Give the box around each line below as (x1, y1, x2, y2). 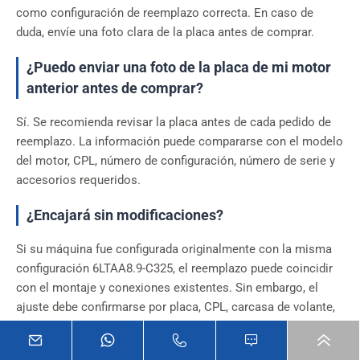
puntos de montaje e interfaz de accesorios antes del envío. (16, 319, 337, 333)
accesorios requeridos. (16, 173, 141, 187)
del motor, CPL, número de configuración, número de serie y (16, 153, 335, 168)
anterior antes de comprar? (27, 79, 203, 96)
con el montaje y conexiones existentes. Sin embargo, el (16, 280, 318, 295)
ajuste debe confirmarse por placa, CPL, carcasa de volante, (16, 300, 335, 314)
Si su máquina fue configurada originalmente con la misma (16, 242, 332, 256)
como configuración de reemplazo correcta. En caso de (16, 6, 313, 20)
